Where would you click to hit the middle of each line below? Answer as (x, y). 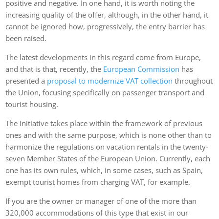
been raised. (26, 38)
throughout (193, 80)
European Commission (142, 69)
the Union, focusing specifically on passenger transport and (105, 92)
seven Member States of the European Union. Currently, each (108, 158)
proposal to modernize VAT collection (110, 80)
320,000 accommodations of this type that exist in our (97, 212)
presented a (26, 80)
